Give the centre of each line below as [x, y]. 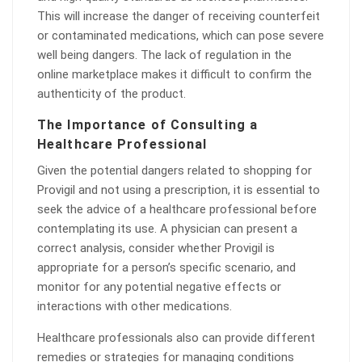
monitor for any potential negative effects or [159, 287]
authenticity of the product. [112, 94]
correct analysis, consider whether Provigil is [156, 248]
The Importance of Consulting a [148, 125]
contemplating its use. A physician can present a [167, 229]
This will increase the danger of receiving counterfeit [179, 16]
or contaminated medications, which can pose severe [181, 36]
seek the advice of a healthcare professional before [177, 209]
